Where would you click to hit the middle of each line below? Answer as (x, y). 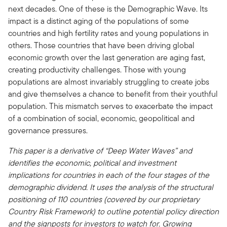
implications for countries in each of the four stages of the (109, 175)
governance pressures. (48, 130)
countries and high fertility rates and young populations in (108, 33)
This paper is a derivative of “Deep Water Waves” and (100, 150)
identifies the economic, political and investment (92, 163)
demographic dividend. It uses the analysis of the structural (111, 187)
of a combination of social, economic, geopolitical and (101, 118)
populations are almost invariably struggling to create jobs (109, 82)
